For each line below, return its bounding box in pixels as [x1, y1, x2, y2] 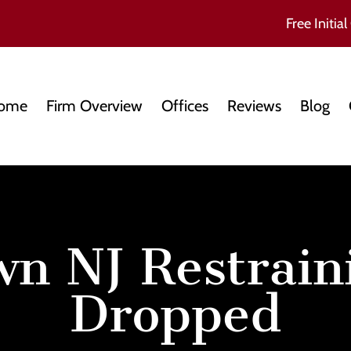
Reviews [227, 96, 281, 116]
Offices [161, 96, 208, 116]
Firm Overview [46, 96, 143, 116]
